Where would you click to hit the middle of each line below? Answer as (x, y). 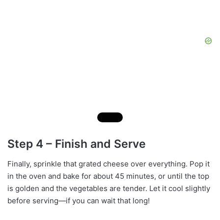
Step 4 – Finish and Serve (77, 144)
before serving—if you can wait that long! (79, 200)
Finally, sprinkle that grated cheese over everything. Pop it (109, 164)
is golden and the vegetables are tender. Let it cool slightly (109, 188)
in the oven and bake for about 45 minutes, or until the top (108, 176)
